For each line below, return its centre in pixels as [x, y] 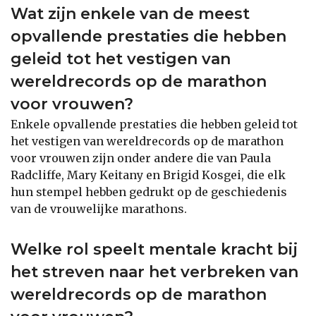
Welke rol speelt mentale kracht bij [154, 249]
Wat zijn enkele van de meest [130, 13]
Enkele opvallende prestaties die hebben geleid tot [154, 124]
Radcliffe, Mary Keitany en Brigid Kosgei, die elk [148, 175]
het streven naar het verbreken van [154, 272]
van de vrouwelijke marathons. [99, 208]
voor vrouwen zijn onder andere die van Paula [141, 158]
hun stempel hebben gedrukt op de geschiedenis [149, 192]
